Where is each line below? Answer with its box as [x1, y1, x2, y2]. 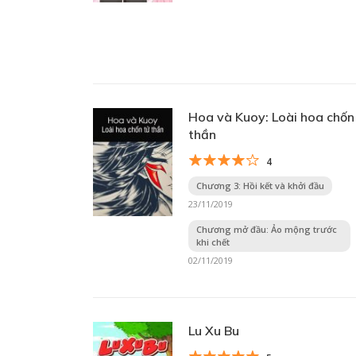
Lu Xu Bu [188, 323, 239, 339]
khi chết [196, 236, 230, 248]
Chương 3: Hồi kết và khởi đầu [196, 180, 324, 192]
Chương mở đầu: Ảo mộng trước [196, 223, 337, 235]
